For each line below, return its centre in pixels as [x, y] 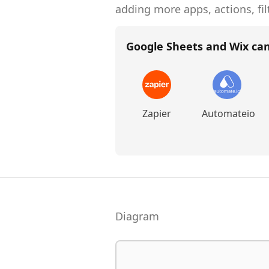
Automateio [228, 113]
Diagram [137, 216]
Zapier [156, 113]
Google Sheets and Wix [187, 46]
